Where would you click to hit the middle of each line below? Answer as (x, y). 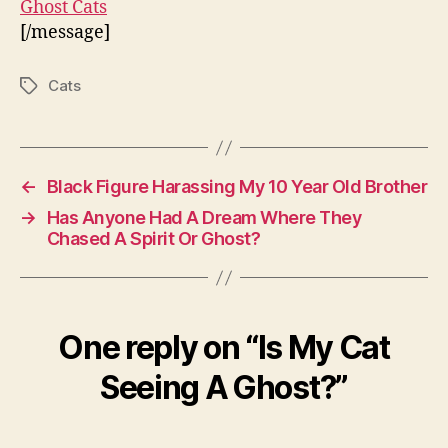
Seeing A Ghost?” (224, 388)
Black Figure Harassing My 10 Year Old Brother (237, 187)
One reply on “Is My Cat (224, 348)
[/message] (65, 33)
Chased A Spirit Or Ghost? (153, 239)
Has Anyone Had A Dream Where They (204, 218)
